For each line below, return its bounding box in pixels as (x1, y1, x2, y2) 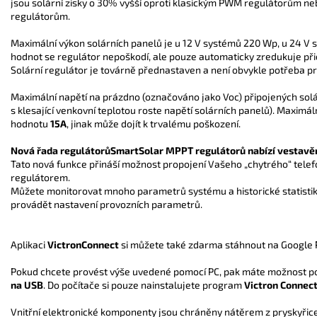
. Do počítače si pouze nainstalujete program (43, 278, 242, 291)
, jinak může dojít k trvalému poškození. (67, 117, 241, 129)
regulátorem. (11, 171, 70, 183)
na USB (11, 278, 43, 291)
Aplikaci (11, 238, 47, 250)
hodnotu (11, 117, 50, 129)
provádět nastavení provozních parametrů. (11, 197, 202, 210)
